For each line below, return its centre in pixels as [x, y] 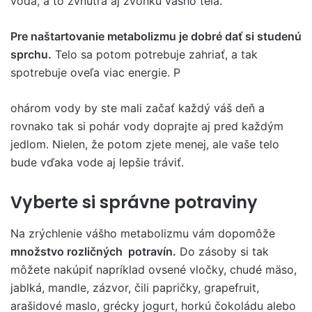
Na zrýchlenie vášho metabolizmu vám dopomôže [143, 233]
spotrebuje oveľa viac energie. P [95, 73]
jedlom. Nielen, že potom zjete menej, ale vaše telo [145, 145]
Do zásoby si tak [223, 251]
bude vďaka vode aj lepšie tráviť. [97, 163]
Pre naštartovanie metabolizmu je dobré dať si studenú [156, 37]
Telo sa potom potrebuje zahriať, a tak [155, 55]
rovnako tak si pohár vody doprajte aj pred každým [147, 126]
